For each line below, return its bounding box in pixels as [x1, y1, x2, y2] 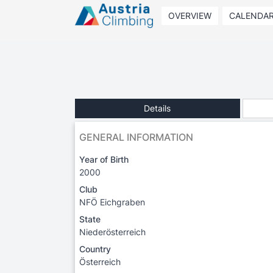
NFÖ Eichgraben [79, 196, 145, 207]
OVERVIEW [168, 10, 211, 21]
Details [144, 102, 171, 113]
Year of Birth [79, 154, 129, 165]
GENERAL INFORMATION [79, 130, 193, 143]
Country [79, 243, 111, 254]
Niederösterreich [79, 226, 146, 237]
